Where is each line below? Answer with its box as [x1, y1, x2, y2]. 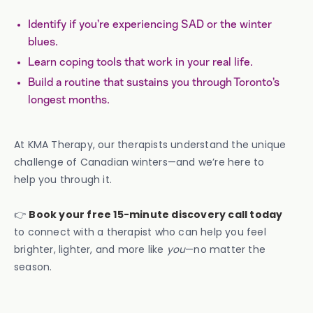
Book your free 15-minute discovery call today [29, 208, 283, 221]
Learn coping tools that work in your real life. [28, 57, 253, 68]
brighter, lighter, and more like [14, 242, 167, 256]
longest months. [28, 94, 110, 105]
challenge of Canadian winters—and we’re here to [14, 155, 265, 169]
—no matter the [185, 242, 266, 256]
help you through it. [14, 173, 112, 187]
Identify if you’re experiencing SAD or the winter [28, 19, 272, 30]
